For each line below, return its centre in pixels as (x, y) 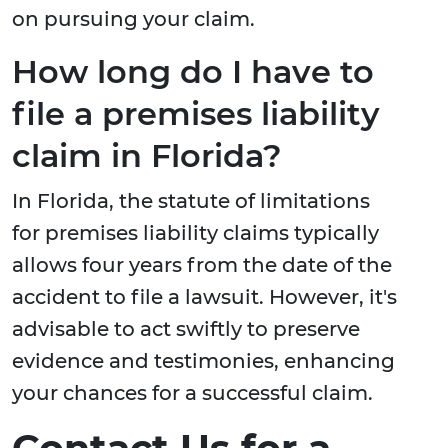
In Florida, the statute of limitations (191, 201)
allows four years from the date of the (202, 265)
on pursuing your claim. (133, 19)
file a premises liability (196, 114)
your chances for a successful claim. (192, 393)
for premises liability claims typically (195, 233)
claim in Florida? (147, 156)
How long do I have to (193, 72)
